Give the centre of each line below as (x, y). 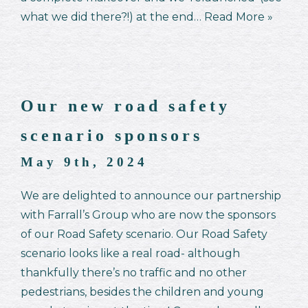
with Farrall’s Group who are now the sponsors (148, 214)
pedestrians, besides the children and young (142, 291)
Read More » (239, 16)
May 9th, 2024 (84, 162)
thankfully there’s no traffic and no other (134, 272)
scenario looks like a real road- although (130, 253)
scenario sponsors (112, 135)
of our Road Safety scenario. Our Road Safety (144, 234)
